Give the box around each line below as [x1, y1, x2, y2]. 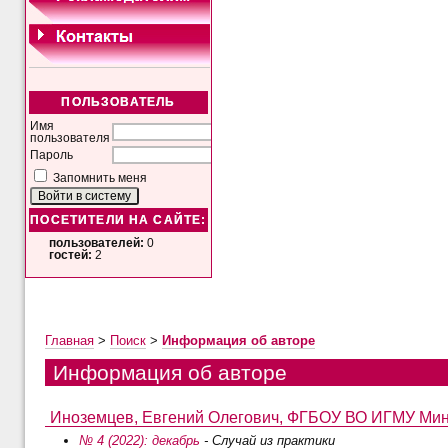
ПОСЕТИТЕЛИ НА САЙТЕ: [30, 214, 207, 227]
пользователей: [49, 236, 145, 249]
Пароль [30, 149, 74, 162]
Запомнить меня [53, 172, 148, 185]
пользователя [30, 132, 111, 145]
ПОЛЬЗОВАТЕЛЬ [61, 96, 176, 109]
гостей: [49, 248, 93, 261]
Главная [44, 333, 94, 349]
